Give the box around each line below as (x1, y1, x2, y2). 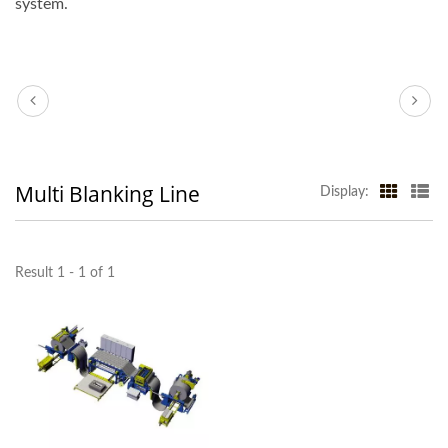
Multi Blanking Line (15, 180, 200, 209)
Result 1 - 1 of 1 (15, 266, 115, 281)
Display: (320, 185, 369, 200)
